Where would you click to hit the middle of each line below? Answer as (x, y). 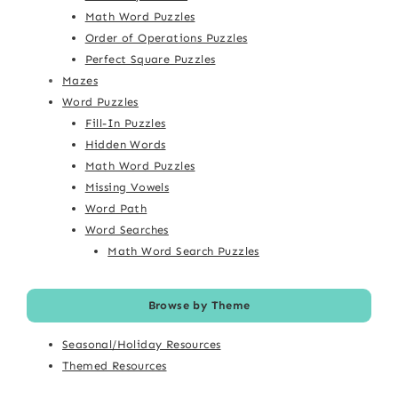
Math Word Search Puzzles (183, 251)
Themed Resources (115, 366)
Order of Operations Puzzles (166, 38)
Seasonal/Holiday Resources (142, 345)
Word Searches (127, 230)
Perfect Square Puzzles (150, 60)
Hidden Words (125, 145)
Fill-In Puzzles (125, 123)
